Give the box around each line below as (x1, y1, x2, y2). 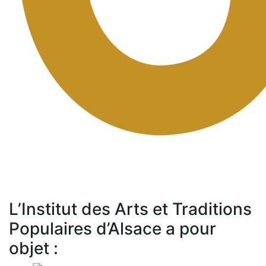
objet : (9, 237, 58, 258)
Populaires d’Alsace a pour (9, 218, 216, 239)
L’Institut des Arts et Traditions (9, 198, 252, 219)
